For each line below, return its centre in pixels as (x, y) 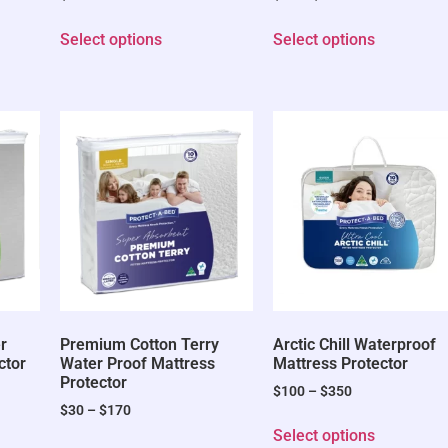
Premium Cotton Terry (139, 344)
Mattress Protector (340, 363)
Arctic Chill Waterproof (354, 344)
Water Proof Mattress (137, 363)
